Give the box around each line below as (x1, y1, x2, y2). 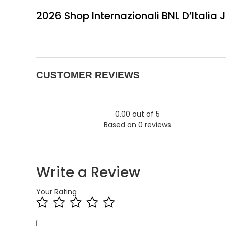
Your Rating (36, 186, 77, 197)
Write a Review (36, 162, 140, 183)
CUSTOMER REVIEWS (36, 70, 140, 81)
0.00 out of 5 (115, 108, 160, 119)
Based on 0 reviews (103, 119, 171, 130)
